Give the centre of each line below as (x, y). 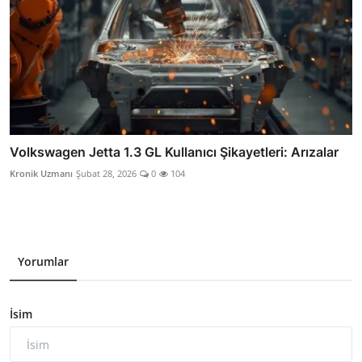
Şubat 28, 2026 (106, 174)
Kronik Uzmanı (41, 174)
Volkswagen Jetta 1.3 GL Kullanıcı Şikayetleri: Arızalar (174, 152)
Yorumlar (43, 262)
